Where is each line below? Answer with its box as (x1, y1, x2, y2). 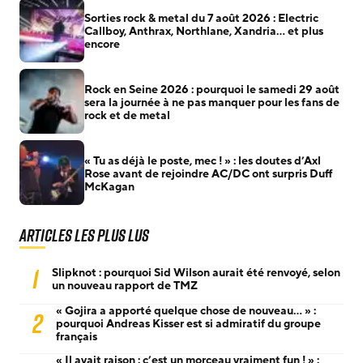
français (56, 328, 97, 344)
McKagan (84, 178, 135, 194)
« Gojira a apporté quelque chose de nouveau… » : (56, 302, 316, 318)
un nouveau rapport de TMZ (52, 277, 198, 293)
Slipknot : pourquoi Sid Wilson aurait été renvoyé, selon (52, 264, 340, 280)
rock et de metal (84, 107, 170, 123)
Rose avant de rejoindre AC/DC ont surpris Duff (84, 165, 333, 181)
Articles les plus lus (19, 223, 149, 247)
